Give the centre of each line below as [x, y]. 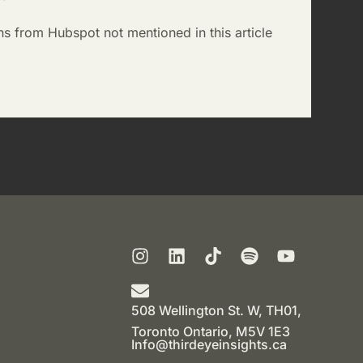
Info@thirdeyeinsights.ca [209, 344]
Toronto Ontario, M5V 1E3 [211, 331]
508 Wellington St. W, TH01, [216, 310]
